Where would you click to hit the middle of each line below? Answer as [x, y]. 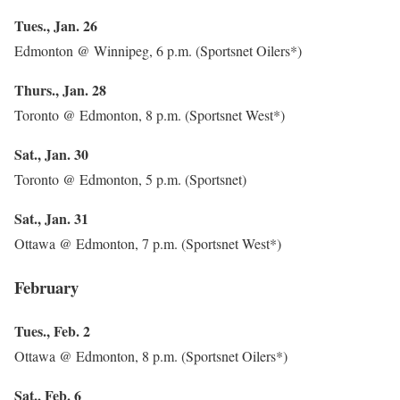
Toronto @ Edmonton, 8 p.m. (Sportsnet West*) [150, 115]
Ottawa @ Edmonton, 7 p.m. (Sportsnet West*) [148, 244]
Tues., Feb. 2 [52, 330]
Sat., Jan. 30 [51, 154]
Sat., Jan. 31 [51, 219]
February [46, 287]
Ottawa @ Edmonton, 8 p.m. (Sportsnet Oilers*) [151, 355]
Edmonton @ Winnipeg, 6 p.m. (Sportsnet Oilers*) [158, 51]
